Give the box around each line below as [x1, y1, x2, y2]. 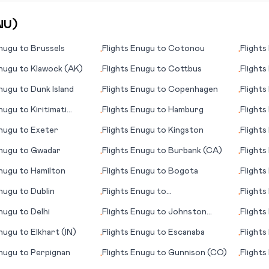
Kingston [168, 126, 204, 134]
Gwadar [30, 147, 61, 155]
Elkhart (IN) [30, 228, 76, 237]
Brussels [30, 44, 65, 53]
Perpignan [30, 249, 70, 257]
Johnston [168, 208, 207, 216]
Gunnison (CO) [168, 249, 228, 257]
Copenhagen [168, 85, 219, 94]
